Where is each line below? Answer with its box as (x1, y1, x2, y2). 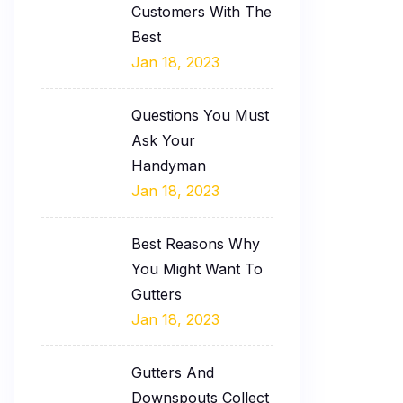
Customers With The (131, 2, 272, 21)
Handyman (131, 156, 206, 175)
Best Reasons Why (131, 234, 260, 253)
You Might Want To (131, 259, 263, 278)
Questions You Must (131, 105, 269, 124)
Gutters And (131, 363, 214, 381)
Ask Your (131, 130, 195, 149)
